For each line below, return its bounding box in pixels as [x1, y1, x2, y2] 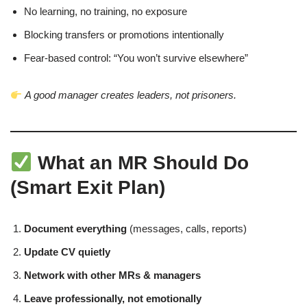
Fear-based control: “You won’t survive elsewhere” [24, 52, 248, 64]
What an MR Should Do [32, 152, 249, 174]
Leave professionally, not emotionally [24, 293, 201, 305]
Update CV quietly [24, 246, 110, 258]
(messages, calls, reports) [127, 223, 247, 235]
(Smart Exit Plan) [10, 177, 165, 199]
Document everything [24, 223, 127, 235]
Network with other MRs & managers [24, 269, 201, 282]
